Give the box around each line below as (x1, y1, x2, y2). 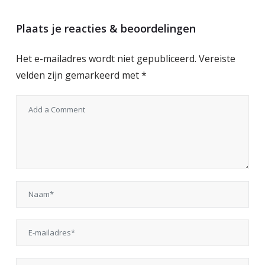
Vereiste (199, 52, 235, 65)
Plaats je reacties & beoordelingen (16, 21, 196, 35)
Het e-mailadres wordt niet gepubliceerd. (16, 52, 196, 65)
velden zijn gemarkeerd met (16, 69, 141, 82)
